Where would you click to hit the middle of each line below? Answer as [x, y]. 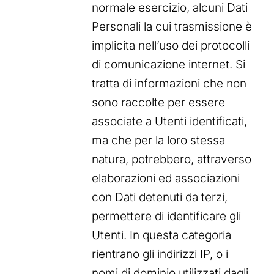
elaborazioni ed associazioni [166, 179]
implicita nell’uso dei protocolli [171, 46]
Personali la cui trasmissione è [172, 27]
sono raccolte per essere [158, 103]
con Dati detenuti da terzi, [160, 198]
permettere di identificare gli [166, 217]
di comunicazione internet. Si [168, 65]
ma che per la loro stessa [158, 141]
